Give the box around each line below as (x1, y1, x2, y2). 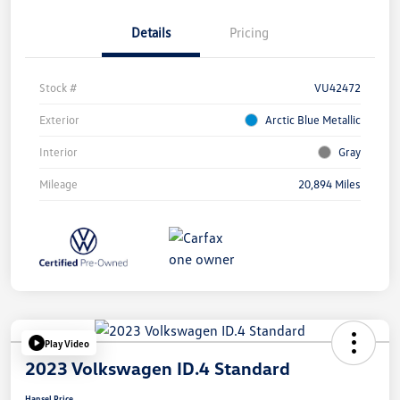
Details (131, 24, 171, 41)
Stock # (39, 80, 77, 96)
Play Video (45, 337, 89, 349)
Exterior (39, 112, 79, 128)
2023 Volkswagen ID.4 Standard (25, 357, 290, 379)
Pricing (229, 24, 269, 41)
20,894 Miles (298, 177, 361, 192)
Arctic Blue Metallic (265, 112, 361, 128)
